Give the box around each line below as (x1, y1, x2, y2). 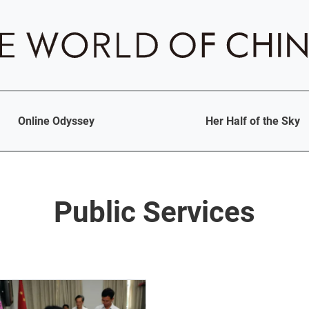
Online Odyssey (18, 114, 94, 128)
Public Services (54, 195, 255, 229)
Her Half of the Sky (206, 114, 300, 128)
